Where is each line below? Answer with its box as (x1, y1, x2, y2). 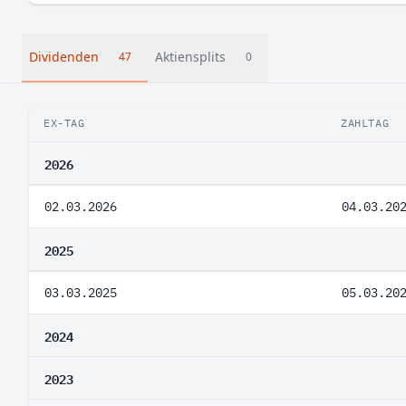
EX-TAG (43, 116, 85, 130)
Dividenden (29, 48, 99, 65)
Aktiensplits (155, 48, 226, 65)
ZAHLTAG (341, 116, 390, 130)
